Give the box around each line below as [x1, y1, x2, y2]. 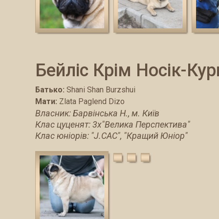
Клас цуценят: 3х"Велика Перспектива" [35, 119, 190, 130]
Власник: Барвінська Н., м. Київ [35, 108, 159, 118]
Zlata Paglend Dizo [59, 96, 125, 106]
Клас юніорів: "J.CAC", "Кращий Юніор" [35, 130, 188, 141]
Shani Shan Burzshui [66, 85, 135, 94]
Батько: [35, 85, 65, 94]
